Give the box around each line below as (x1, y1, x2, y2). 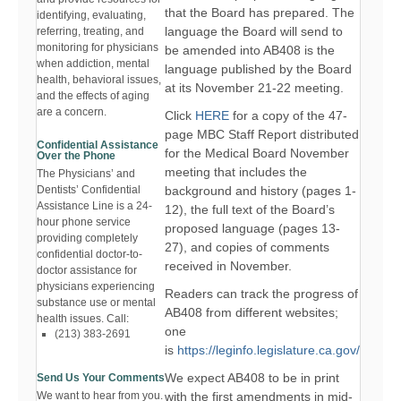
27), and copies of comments (165, 239, 329, 254)
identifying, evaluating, (37, 9, 146, 22)
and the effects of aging (37, 90, 149, 103)
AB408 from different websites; (165, 304, 338, 320)
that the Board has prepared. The (165, 4, 354, 20)
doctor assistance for (37, 264, 137, 277)
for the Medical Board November (165, 145, 349, 160)
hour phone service (37, 216, 131, 229)
